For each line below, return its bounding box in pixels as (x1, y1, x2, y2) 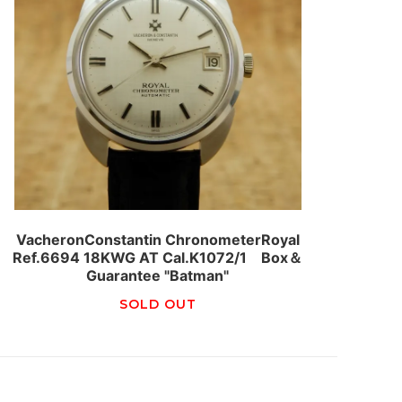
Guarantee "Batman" (86, 266, 230, 284)
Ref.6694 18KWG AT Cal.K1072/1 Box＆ (13, 248, 303, 267)
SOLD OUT (118, 295, 197, 312)
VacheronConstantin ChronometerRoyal (15, 230, 300, 249)
